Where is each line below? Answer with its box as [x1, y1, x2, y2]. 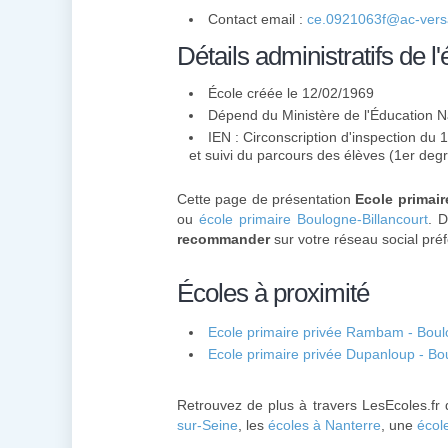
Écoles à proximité [177, 278, 369, 308]
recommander [177, 231, 270, 247]
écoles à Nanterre [268, 417, 381, 433]
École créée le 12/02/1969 [208, 85, 374, 101]
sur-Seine [177, 417, 238, 433]
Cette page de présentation [177, 191, 356, 207]
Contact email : [208, 11, 307, 27]
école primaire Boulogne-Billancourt [199, 211, 428, 227]
